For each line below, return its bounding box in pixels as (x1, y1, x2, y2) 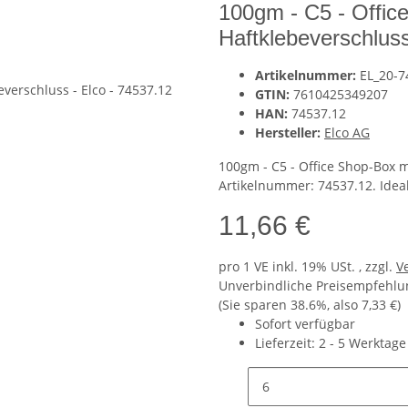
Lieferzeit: (255, 334, 319, 352)
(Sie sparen (219, 296, 291, 314)
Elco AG (324, 124, 370, 142)
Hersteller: (255, 124, 321, 142)
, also (327, 296, 362, 314)
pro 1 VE (219, 258, 269, 276)
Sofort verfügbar (255, 315, 355, 333)
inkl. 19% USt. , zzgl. (272, 258, 396, 276)
